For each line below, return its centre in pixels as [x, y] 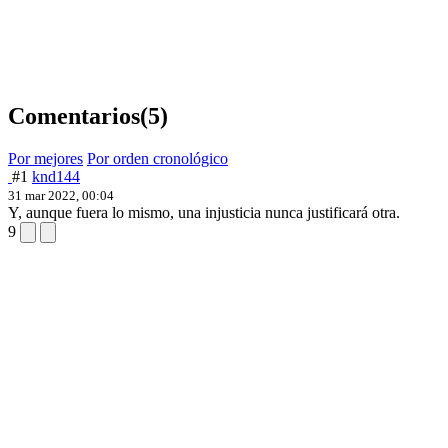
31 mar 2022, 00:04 [61, 195]
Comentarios [74, 115]
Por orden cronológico [157, 158]
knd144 [56, 176]
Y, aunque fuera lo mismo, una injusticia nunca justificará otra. [204, 212]
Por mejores [45, 158]
